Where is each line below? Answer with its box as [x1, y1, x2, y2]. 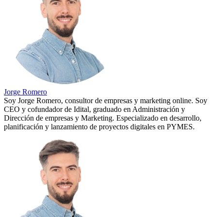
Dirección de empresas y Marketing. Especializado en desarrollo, [4, 113, 201, 122]
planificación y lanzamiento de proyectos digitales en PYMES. [4, 122, 195, 131]
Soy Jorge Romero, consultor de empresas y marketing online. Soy [4, 96, 207, 105]
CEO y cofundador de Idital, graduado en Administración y [4, 105, 185, 113]
